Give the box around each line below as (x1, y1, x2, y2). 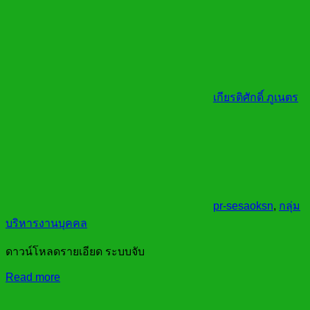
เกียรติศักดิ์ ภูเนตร (213, 91, 298, 103)
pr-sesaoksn (213, 199, 273, 212)
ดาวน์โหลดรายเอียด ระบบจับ (6, 245, 145, 257)
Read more (6, 271, 60, 283)
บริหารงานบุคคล (6, 217, 87, 229)
